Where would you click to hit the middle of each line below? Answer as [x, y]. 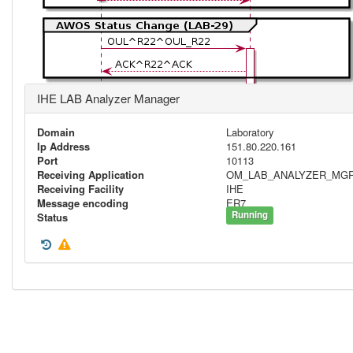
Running [250, 215]
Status [52, 217]
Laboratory [250, 132]
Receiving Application [91, 175]
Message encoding [83, 203]
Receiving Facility [80, 189]
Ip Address [63, 146]
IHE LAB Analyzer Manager [108, 98]
